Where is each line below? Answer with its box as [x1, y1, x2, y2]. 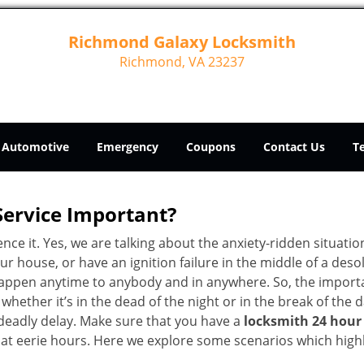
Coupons [186, 139, 236, 154]
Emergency [97, 139, 158, 154]
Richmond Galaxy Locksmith [67, 31, 296, 53]
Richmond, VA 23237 [119, 53, 245, 71]
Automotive [2, 139, 69, 154]
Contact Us [263, 139, 325, 154]
